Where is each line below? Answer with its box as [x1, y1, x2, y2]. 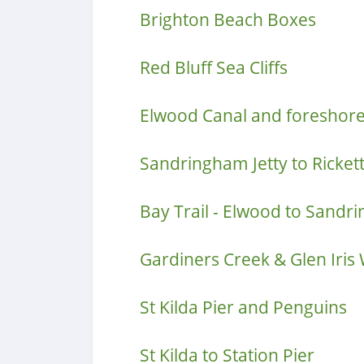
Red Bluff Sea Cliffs [139, 56, 288, 79]
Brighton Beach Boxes [139, 8, 316, 31]
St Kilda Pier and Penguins [139, 296, 347, 318]
